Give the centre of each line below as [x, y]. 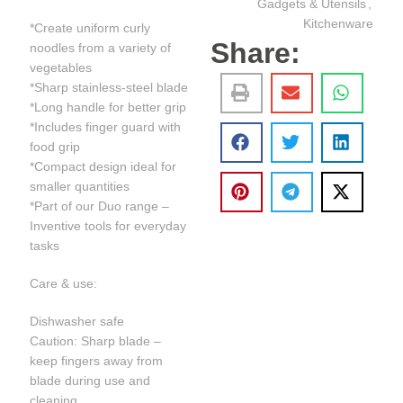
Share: [255, 53]
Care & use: [64, 283]
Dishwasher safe [77, 321]
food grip [55, 146]
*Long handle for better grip [108, 107]
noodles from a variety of [101, 47]
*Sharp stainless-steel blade [109, 87]
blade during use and [90, 380]
